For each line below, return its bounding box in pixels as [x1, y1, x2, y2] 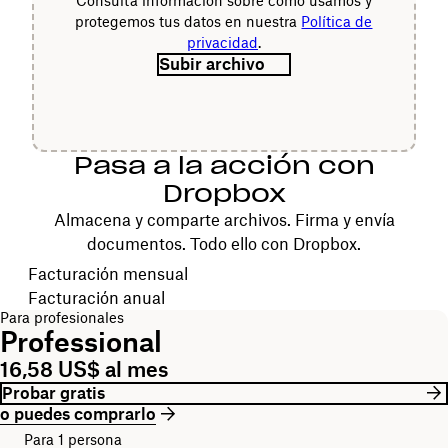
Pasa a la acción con [73, 150, 375, 181]
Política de [301, 12, 373, 30]
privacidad [186, 33, 258, 51]
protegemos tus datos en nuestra [75, 12, 302, 30]
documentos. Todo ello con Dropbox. [87, 234, 361, 254]
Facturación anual [28, 287, 165, 308]
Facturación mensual [28, 263, 188, 284]
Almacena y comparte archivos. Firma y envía [53, 210, 395, 230]
